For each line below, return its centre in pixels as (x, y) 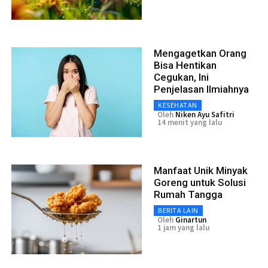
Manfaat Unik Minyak (201, 170)
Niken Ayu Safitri (205, 114)
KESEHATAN (178, 105)
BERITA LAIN (178, 210)
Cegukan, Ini (181, 77)
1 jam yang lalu (183, 227)
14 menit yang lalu (190, 122)
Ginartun (191, 220)
